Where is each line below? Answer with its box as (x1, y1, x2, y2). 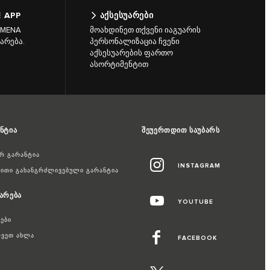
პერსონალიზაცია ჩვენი (90, 36, 180, 46)
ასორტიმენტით (90, 59, 148, 69)
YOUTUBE (178, 198, 214, 206)
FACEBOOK (178, 234, 218, 242)
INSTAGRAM (178, 162, 221, 169)
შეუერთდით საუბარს (142, 125, 220, 135)
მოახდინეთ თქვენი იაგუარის (90, 25, 201, 35)
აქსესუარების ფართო (90, 48, 173, 58)
